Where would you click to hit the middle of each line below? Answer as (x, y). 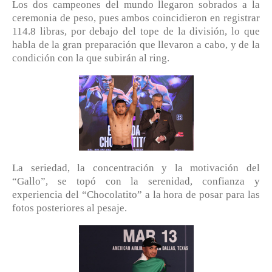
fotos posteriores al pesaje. (70, 208)
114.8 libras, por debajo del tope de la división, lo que (136, 31)
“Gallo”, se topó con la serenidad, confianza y (136, 181)
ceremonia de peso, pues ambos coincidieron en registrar (136, 18)
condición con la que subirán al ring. (91, 58)
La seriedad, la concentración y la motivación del (136, 168)
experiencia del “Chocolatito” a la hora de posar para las (136, 194)
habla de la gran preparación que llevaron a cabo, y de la (136, 44)
